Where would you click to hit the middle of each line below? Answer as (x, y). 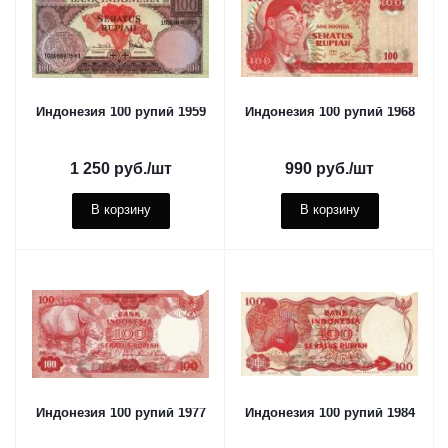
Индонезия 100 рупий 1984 (329, 412)
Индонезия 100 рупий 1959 (120, 111)
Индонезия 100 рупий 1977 (120, 412)
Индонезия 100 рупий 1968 (329, 111)
